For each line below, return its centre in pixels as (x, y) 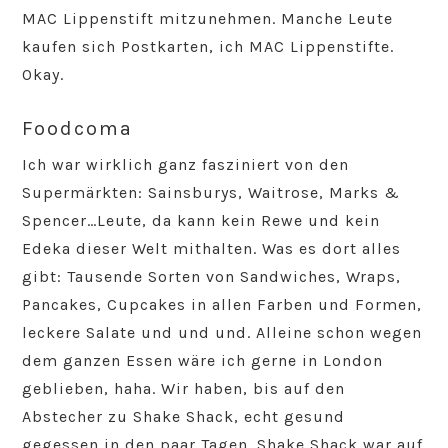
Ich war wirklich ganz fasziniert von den (186, 165)
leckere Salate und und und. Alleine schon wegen (222, 333)
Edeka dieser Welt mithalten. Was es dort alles (212, 249)
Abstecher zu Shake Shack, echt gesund (184, 417)
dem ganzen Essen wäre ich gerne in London (203, 361)
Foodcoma (78, 129)
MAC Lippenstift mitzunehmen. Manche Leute (208, 19)
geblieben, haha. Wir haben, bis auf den (184, 389)
